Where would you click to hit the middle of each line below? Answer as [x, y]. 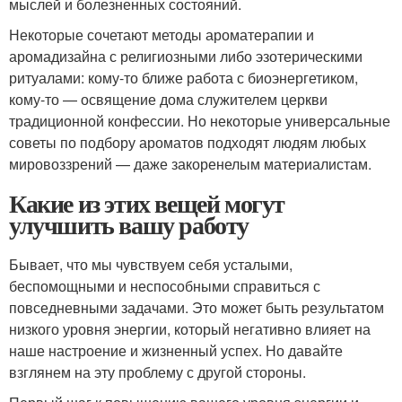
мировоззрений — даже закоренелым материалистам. [190, 164]
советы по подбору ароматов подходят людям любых [188, 142]
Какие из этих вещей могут [147, 203]
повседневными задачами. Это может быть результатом [197, 307]
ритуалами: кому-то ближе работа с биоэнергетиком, [184, 78]
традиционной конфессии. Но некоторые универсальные [200, 121]
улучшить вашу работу [129, 225]
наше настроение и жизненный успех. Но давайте [176, 350]
